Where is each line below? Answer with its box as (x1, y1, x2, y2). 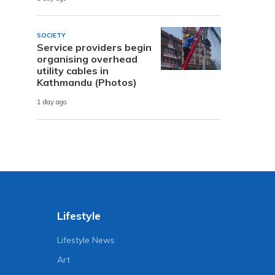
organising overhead (37, 52, 137, 65)
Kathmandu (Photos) (37, 76, 137, 88)
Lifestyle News (57, 234, 115, 246)
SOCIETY (37, 31, 66, 39)
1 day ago (37, 98, 67, 107)
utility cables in (37, 64, 109, 77)
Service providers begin (37, 41, 152, 53)
